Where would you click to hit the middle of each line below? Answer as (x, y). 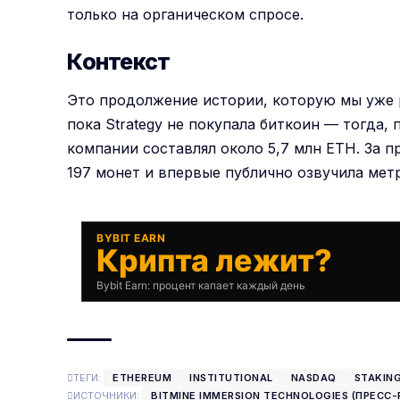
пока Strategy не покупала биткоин (194, 125)
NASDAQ (313, 378)
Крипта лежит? (215, 261)
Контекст (119, 61)
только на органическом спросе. (186, 14)
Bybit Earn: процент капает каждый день (201, 286)
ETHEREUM (142, 378)
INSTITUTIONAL (231, 378)
